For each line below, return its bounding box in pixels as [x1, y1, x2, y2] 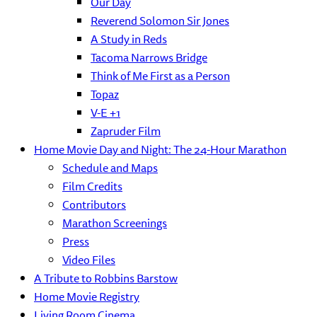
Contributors [62, 195, 126, 214]
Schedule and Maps [62, 158, 158, 177]
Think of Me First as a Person [91, 67, 230, 85]
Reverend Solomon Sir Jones [91, 11, 229, 30]
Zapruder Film [91, 122, 161, 140]
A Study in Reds [91, 30, 167, 48]
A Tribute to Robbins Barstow [34, 269, 178, 287]
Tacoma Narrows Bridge [91, 48, 207, 67]
